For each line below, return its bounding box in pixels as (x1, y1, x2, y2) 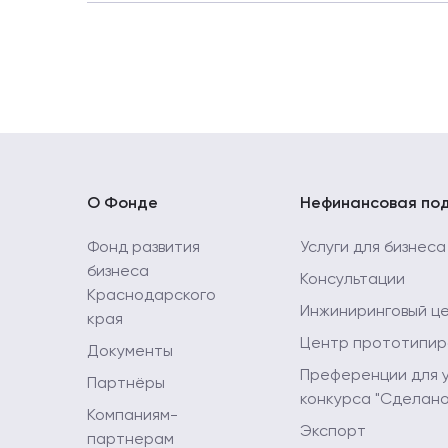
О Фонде (87, 196, 158, 213)
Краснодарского (87, 288, 216, 305)
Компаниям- (87, 408, 178, 425)
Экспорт (300, 424, 366, 441)
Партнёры (87, 376, 165, 393)
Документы (87, 344, 173, 361)
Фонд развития (87, 240, 200, 257)
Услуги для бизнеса (300, 240, 446, 257)
